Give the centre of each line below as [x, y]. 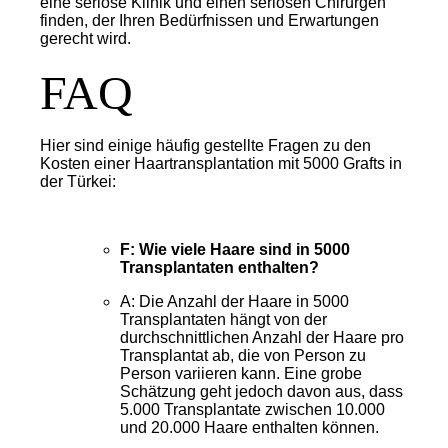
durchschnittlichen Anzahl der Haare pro [262, 337]
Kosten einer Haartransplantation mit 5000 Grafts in [221, 163]
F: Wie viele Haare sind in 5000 [235, 249]
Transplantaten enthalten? [219, 267]
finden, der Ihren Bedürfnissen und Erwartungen [209, 20]
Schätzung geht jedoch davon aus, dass [261, 391]
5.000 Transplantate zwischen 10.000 [252, 409]
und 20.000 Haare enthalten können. [249, 427]
